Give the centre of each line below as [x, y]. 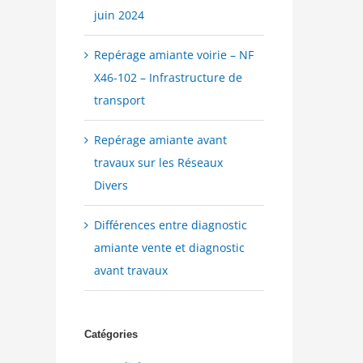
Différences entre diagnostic [170, 224]
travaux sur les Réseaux [158, 162]
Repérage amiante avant [160, 139]
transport [119, 100]
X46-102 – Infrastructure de [168, 77]
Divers [111, 185]
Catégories [111, 334]
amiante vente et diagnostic [169, 247]
